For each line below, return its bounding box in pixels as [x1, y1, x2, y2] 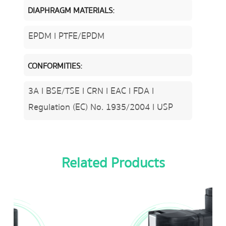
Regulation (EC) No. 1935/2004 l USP [28, 100, 173, 115]
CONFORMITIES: [27, 59, 82, 73]
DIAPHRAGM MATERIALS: [27, 4, 115, 18]
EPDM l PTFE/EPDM [28, 28, 104, 43]
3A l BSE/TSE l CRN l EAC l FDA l [28, 84, 154, 99]
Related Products [61, 152, 165, 175]
